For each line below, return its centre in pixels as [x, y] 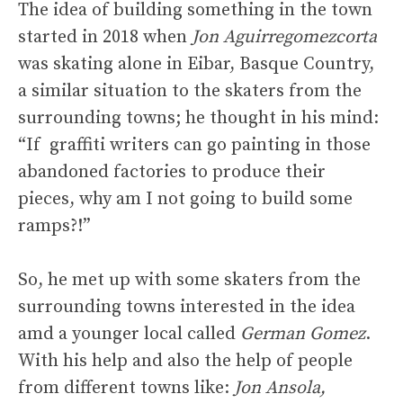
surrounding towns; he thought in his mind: [198, 118]
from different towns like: [126, 388]
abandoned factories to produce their [172, 172]
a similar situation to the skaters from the [190, 91]
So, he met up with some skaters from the [189, 280]
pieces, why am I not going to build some [185, 199]
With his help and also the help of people [185, 361]
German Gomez [303, 334]
